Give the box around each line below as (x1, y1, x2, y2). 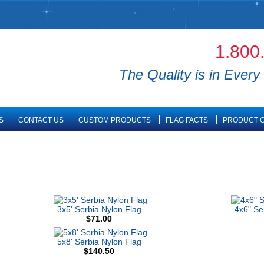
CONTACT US (18, 116, 64, 124)
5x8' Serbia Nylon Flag (57, 237, 141, 246)
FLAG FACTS (165, 116, 208, 124)
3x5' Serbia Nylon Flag (57, 204, 141, 214)
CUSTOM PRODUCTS (78, 116, 151, 124)
